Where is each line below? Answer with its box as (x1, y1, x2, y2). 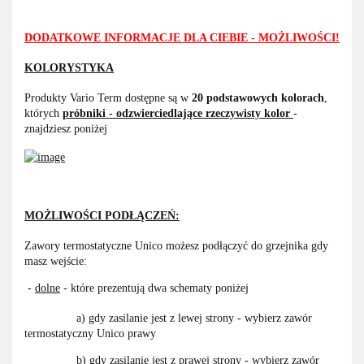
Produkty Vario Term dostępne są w (24, 92, 192, 105)
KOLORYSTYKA (24, 62, 114, 75)
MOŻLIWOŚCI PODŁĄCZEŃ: (24, 210, 180, 223)
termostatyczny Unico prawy (24, 327, 156, 340)
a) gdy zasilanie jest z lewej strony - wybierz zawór (24, 312, 312, 325)
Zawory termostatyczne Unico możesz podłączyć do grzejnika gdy (24, 240, 328, 253)
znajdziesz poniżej (24, 123, 107, 136)
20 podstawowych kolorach (192, 92, 324, 105)
